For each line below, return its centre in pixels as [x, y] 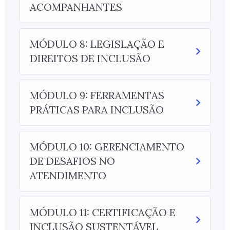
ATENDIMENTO [68, 175]
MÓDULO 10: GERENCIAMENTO [107, 147]
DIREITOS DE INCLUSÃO [90, 58]
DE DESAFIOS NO [72, 161]
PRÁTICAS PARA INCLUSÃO [97, 110]
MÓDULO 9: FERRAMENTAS [97, 95]
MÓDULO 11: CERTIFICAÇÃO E [102, 212]
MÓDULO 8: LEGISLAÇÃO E [97, 44]
